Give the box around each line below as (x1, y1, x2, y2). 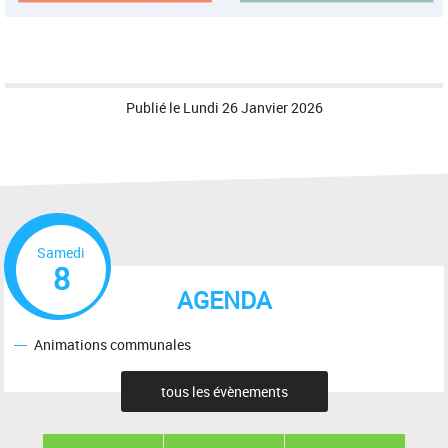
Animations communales (34, 335, 192, 355)
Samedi (37, 242, 86, 262)
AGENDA (176, 283, 272, 316)
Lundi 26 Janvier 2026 (182, 97, 323, 117)
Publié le (125, 97, 183, 117)
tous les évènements (160, 381, 288, 401)
